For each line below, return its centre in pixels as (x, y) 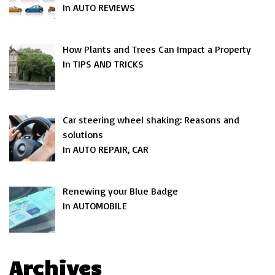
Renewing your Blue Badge (120, 191)
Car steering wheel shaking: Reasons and (151, 120)
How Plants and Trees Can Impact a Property (157, 49)
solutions (83, 135)
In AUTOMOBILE (95, 206)
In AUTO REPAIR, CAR (106, 149)
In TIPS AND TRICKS (103, 64)
